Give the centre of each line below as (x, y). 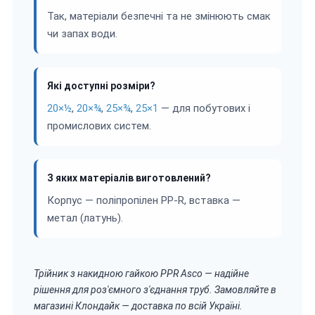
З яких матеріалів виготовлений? (129, 178)
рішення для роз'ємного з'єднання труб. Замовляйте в (155, 289)
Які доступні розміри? (101, 85)
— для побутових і (204, 108)
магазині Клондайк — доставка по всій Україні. (138, 306)
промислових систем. (99, 126)
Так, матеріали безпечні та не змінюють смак (159, 16)
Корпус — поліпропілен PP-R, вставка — (144, 200)
